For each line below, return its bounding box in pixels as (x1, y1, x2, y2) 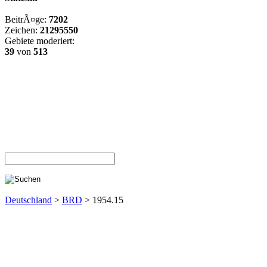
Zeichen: (5, 25, 40, 35)
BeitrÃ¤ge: (5, 14, 49, 24)
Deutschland (5, 195, 52, 205)
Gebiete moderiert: (5, 36, 74, 46)
